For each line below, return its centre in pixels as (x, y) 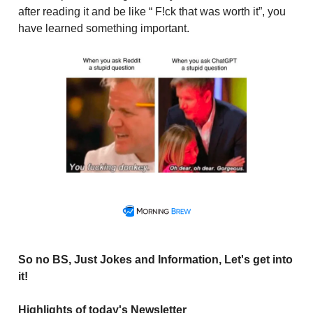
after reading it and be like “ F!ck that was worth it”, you (152, 12)
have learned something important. (104, 28)
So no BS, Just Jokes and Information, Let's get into (155, 259)
